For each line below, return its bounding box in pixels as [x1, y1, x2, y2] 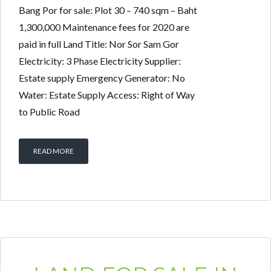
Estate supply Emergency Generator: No [19, 71, 185, 83]
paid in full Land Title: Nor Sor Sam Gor [19, 38, 179, 50]
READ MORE [33, 146, 74, 155]
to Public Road [19, 105, 80, 117]
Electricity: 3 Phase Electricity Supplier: [19, 54, 181, 67]
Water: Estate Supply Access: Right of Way [19, 88, 195, 100]
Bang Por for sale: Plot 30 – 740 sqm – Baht [19, 4, 197, 16]
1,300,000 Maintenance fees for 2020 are [19, 21, 189, 33]
